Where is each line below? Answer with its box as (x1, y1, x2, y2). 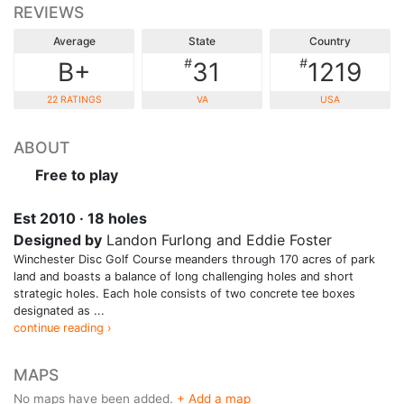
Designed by (14, 230, 102, 249)
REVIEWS (14, 2, 84, 22)
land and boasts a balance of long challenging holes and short (14, 269, 353, 283)
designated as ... (14, 303, 105, 317)
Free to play (32, 165, 118, 184)
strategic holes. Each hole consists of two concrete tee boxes (14, 286, 355, 300)
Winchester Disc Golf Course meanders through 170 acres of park (14, 252, 375, 266)
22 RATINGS (46, 93, 102, 106)
